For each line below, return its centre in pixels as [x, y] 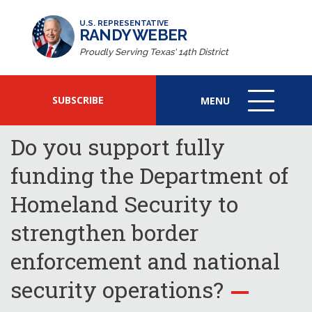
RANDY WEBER [133, 34]
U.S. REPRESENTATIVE [124, 23]
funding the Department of [149, 175]
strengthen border [104, 232]
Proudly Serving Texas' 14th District [154, 52]
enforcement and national [145, 261]
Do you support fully [118, 147]
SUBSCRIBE [78, 100]
